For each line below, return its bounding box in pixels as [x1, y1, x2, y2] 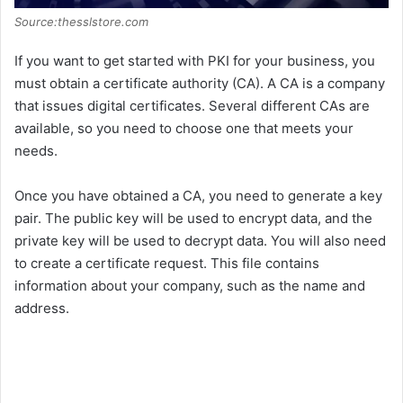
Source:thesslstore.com [14, 14, 148, 30]
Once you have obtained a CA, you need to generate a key [14, 187, 382, 205]
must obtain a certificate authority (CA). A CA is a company [14, 75, 385, 93]
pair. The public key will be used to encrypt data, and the [14, 210, 372, 228]
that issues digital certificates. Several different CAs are [14, 97, 370, 115]
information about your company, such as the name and [14, 277, 365, 295]
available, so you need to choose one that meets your [14, 120, 354, 138]
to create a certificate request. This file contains [14, 255, 319, 273]
